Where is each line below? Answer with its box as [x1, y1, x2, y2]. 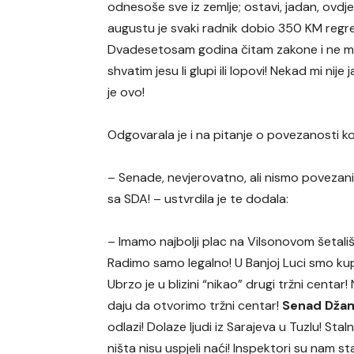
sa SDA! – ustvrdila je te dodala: [107, 190, 289, 207]
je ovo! [107, 83, 145, 100]
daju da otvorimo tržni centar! [107, 296, 283, 314]
